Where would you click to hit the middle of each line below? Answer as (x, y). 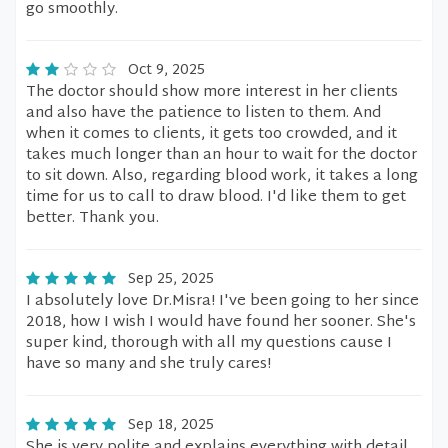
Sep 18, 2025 (171, 425)
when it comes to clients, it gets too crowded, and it (211, 134)
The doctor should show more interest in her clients (212, 92)
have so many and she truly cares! (148, 364)
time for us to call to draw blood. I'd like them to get (216, 197)
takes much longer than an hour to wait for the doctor (221, 155)
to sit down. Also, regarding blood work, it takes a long (222, 176)
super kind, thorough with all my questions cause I (209, 343)
